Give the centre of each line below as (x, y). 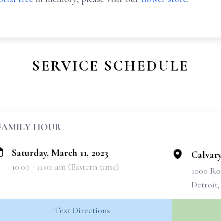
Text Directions (82, 210)
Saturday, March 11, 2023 (60, 153)
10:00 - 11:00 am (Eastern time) (65, 167)
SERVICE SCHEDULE (110, 66)
